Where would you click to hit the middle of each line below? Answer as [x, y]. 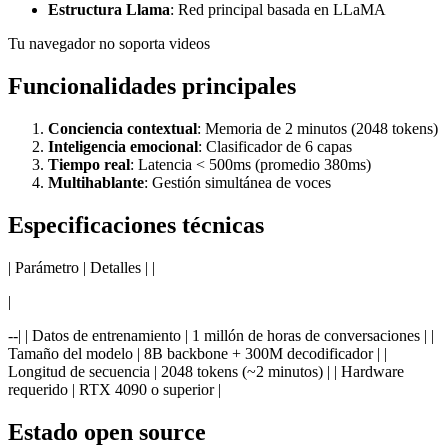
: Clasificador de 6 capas [275, 147]
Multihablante [96, 183]
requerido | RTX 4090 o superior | [114, 390]
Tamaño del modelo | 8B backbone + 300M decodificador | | [197, 354]
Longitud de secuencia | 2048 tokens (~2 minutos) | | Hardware [206, 372]
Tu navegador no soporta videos [109, 44]
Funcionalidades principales [152, 86]
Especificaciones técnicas [136, 225]
